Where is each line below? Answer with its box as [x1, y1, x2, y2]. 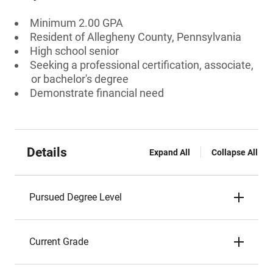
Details [27, 145, 67, 160]
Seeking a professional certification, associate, [30, 58, 253, 71]
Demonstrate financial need [30, 87, 164, 99]
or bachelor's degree [31, 73, 129, 85]
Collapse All [211, 147, 258, 157]
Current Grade [29, 236, 88, 247]
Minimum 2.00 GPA [30, 16, 123, 29]
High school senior [30, 44, 119, 57]
